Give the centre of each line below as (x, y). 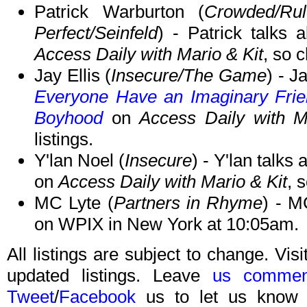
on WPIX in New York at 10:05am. (167, 224)
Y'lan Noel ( (79, 161)
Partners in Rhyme (188, 203)
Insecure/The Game (189, 76)
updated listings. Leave (110, 276)
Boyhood (69, 118)
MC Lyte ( (74, 203)
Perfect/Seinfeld (96, 33)
